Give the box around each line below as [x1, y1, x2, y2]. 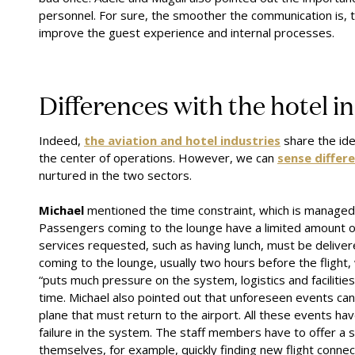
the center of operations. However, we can [39, 149, 277, 166]
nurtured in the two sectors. [39, 166, 192, 183]
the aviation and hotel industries [84, 132, 281, 148]
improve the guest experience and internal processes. [39, 24, 334, 40]
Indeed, [39, 132, 84, 148]
